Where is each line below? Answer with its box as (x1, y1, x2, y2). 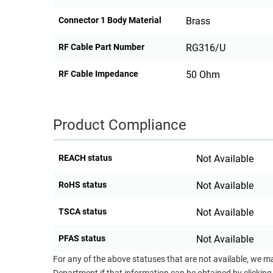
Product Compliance (53, 116, 186, 134)
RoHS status (58, 180, 107, 190)
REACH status (58, 153, 112, 163)
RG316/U (185, 42, 225, 54)
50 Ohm (185, 69, 220, 81)
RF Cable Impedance (58, 69, 138, 79)
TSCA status (58, 207, 107, 217)
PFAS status (58, 233, 105, 244)
